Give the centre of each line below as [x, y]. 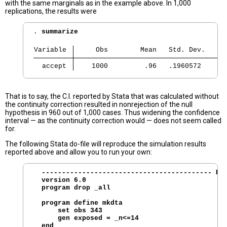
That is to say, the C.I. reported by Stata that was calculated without [112, 97]
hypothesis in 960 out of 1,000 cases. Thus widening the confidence [112, 113]
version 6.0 [60, 180]
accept [52, 66]
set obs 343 [68, 211]
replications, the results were [51, 11]
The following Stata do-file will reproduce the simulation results [106, 144]
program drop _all [72, 188]
